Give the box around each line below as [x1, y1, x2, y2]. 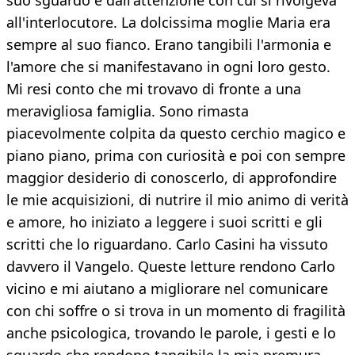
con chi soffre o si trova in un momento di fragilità [6, 301, 345, 321]
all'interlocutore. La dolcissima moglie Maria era [6, 13, 330, 32]
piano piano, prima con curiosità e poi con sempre [6, 146, 345, 166]
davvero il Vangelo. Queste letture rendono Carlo [6, 257, 335, 277]
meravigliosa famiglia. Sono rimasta [6, 101, 249, 121]
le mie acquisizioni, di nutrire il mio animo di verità [6, 190, 349, 210]
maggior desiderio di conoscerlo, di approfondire [6, 168, 337, 188]
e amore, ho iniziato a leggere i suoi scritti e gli [6, 212, 323, 232]
